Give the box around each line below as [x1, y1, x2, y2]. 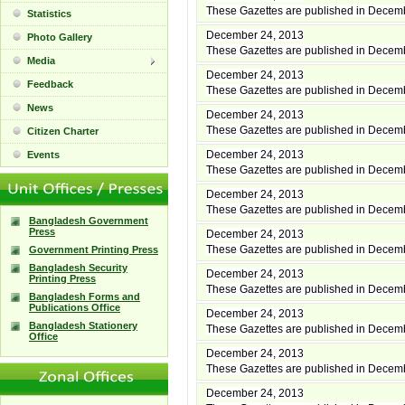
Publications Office [29, 302, 120, 313]
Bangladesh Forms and [29, 291, 140, 302]
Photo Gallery [27, 32, 92, 42]
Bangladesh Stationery [29, 320, 137, 331]
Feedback [27, 79, 73, 89]
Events [27, 149, 60, 160]
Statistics [27, 8, 71, 19]
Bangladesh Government [29, 215, 148, 226]
